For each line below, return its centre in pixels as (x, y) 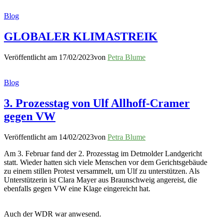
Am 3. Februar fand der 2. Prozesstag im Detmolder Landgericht (103, 153)
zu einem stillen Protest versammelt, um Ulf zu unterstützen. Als (102, 171)
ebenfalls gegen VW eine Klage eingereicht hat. (77, 188)
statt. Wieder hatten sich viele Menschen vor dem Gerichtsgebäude (106, 162)
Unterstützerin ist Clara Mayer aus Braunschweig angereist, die (100, 180)
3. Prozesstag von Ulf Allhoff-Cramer (97, 103)
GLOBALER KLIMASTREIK (81, 37)
